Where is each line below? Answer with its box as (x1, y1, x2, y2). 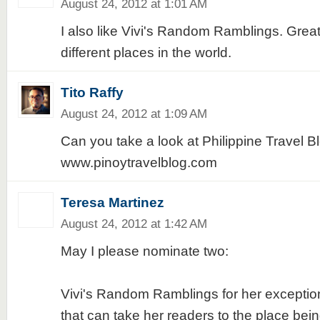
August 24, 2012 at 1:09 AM (60, 106, 207, 121)
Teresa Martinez (60, 195, 164, 210)
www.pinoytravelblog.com (60, 155, 217, 170)
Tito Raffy (60, 85, 124, 100)
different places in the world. (60, 45, 231, 60)
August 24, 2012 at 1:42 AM (60, 216, 207, 231)
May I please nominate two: (60, 244, 229, 259)
